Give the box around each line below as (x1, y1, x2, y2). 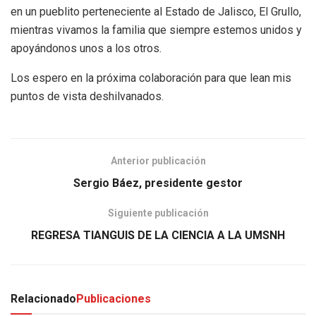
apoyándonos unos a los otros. (11, 41, 162, 55)
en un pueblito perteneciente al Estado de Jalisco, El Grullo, (11, 4, 301, 18)
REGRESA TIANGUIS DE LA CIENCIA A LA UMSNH (31, 228, 285, 242)
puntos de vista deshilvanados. (11, 89, 164, 103)
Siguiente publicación (107, 207, 209, 219)
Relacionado (11, 291, 76, 305)
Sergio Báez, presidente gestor (73, 176, 243, 190)
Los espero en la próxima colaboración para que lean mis (11, 71, 291, 85)
